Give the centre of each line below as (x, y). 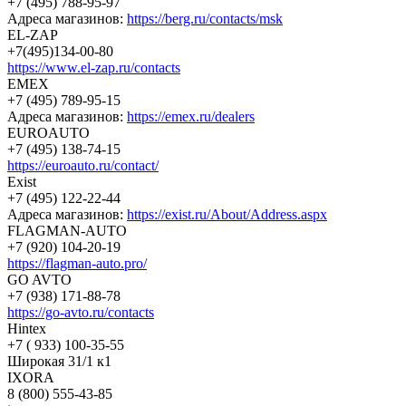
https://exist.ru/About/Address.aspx (227, 214)
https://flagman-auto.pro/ (77, 263)
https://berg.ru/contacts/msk (205, 18)
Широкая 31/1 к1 (59, 361)
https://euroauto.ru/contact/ (83, 165)
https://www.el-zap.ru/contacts (94, 67)
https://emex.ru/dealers (191, 116)
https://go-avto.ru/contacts (81, 312)
